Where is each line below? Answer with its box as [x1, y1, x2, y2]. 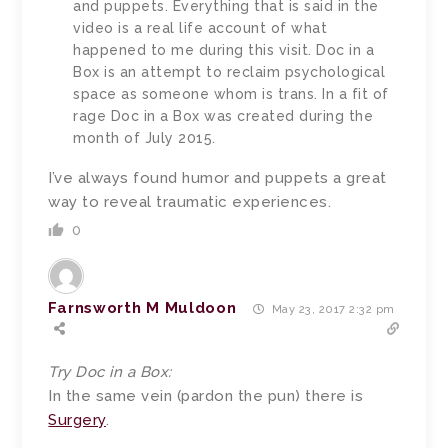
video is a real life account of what [73, 19, 328, 36]
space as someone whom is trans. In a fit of [73, 85, 389, 102]
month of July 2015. [73, 129, 216, 146]
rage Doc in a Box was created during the [73, 107, 374, 124]
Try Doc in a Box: [48, 362, 172, 381]
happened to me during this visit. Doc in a [73, 41, 375, 58]
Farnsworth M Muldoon [48, 299, 237, 318]
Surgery [48, 410, 106, 429]
